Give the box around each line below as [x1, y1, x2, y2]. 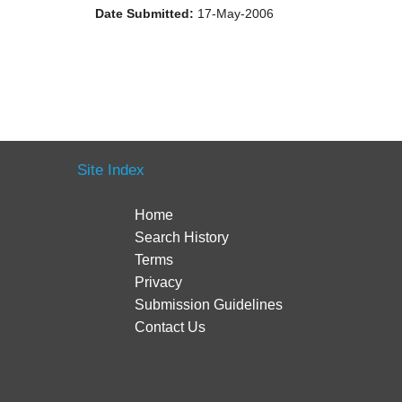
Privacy [135, 274, 183, 290]
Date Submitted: [95, 6, 194, 22]
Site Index [77, 161, 144, 179]
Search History [135, 229, 230, 245]
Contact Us [135, 319, 206, 335]
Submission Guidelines [135, 296, 284, 312]
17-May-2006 [194, 6, 274, 22]
